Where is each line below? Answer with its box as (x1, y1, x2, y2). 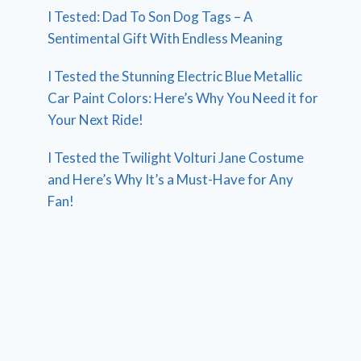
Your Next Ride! (48, 111, 144, 129)
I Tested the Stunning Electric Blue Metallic (48, 68, 303, 85)
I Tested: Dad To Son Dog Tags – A (48, 8, 254, 26)
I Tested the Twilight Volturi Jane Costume (48, 149, 305, 167)
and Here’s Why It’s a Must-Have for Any (48, 171, 294, 189)
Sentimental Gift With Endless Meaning (48, 30, 284, 48)
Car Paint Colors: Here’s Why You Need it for (48, 89, 319, 107)
